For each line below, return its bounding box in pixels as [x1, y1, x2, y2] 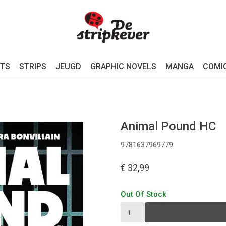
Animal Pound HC [121, 119, 216, 133]
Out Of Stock [121, 190, 166, 199]
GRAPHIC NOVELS [90, 62, 156, 71]
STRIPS [19, 62, 46, 71]
